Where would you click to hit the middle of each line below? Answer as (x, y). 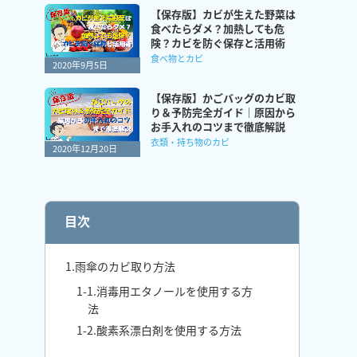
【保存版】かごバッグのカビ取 (223, 98)
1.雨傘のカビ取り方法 (120, 266)
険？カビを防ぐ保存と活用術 (218, 43)
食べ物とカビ (177, 58)
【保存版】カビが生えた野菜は (223, 14)
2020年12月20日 (85, 148)
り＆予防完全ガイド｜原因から (223, 112)
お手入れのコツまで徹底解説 (218, 126)
